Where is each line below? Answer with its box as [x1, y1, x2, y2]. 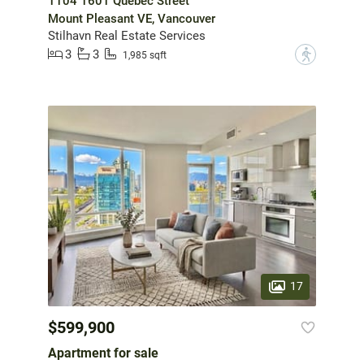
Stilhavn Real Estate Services [48, 28, 206, 43]
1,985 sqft [123, 50, 167, 62]
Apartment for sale [48, 345, 158, 362]
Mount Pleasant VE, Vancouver [48, 11, 215, 26]
